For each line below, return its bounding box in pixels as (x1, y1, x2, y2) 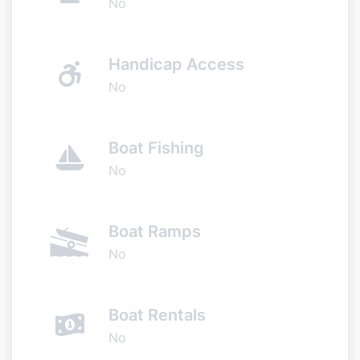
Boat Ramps (108, 221, 201, 241)
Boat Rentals (108, 305, 206, 325)
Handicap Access (108, 54, 244, 74)
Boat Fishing (108, 137, 204, 157)
